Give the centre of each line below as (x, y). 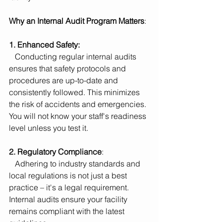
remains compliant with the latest (68, 211)
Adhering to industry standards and (12, 164)
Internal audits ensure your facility (69, 199)
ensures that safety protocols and (68, 69)
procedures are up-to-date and (64, 81)
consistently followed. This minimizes (75, 92)
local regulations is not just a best (69, 176)
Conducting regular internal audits (12, 57)
